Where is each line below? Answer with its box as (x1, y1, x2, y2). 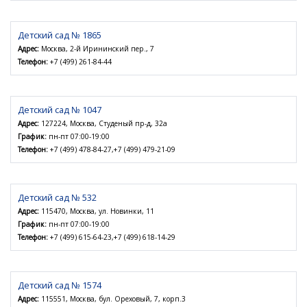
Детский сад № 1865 (18, 29, 101, 42)
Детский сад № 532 (18, 191, 97, 204)
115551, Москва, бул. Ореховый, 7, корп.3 (39, 294, 186, 304)
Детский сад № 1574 (18, 279, 101, 292)
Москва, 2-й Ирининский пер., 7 (39, 44, 154, 54)
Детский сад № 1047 (18, 103, 101, 116)
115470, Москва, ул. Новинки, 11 (39, 206, 154, 217)
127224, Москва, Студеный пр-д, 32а (39, 119, 167, 129)
